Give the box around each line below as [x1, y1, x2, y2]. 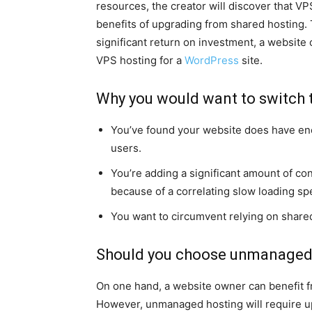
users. [111, 141, 141, 155]
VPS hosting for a [96, 54, 185, 68]
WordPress [185, 54, 239, 68]
